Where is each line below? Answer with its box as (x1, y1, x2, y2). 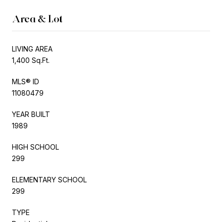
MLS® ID (12, 77, 39, 86)
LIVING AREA (12, 44, 53, 53)
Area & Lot (12, 12, 63, 25)
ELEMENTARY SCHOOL (12, 175, 87, 184)
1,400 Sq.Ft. (12, 55, 50, 64)
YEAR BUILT (12, 110, 50, 118)
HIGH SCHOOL (12, 142, 59, 151)
